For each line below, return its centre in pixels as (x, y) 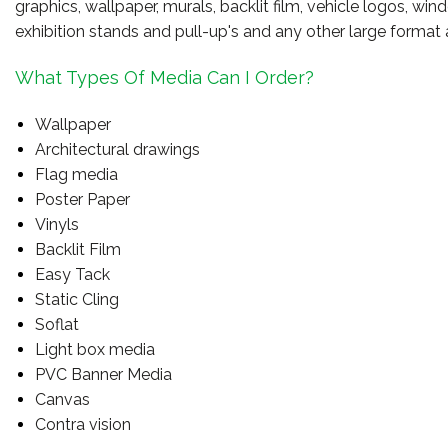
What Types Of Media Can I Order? (164, 77)
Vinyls (56, 224)
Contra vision (82, 424)
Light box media (94, 349)
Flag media (76, 174)
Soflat (56, 324)
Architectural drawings (117, 149)
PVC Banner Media (103, 374)
